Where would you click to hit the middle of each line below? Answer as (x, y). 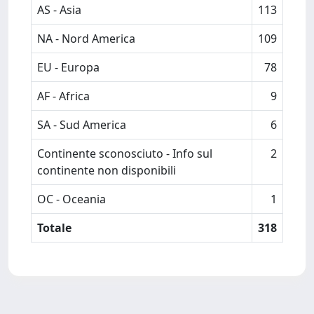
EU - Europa (68, 67)
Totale (54, 228)
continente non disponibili (107, 170)
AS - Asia (59, 10)
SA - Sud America (82, 125)
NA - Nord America (86, 39)
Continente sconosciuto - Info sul (125, 153)
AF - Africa (63, 96)
